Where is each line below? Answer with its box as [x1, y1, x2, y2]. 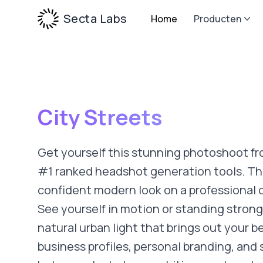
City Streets [38, 102, 162, 131]
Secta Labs [63, 11, 127, 26]
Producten [193, 12, 241, 25]
